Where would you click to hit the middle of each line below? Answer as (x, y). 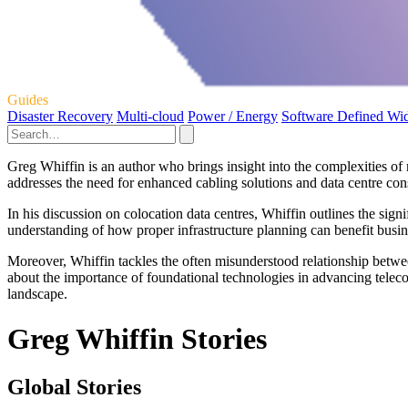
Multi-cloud (150, 117)
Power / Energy (233, 117)
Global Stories (74, 388)
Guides (28, 100)
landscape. (37, 294)
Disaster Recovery (60, 117)
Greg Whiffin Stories (137, 338)
